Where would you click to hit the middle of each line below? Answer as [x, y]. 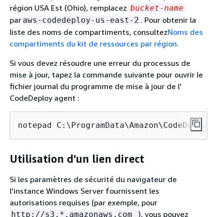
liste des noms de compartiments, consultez [89, 32]
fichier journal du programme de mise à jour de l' [96, 86]
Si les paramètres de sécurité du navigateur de [93, 179]
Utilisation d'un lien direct [77, 159]
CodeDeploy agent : [45, 98]
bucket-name [157, 8]
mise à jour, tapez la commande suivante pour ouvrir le [106, 74]
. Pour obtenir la [168, 20]
